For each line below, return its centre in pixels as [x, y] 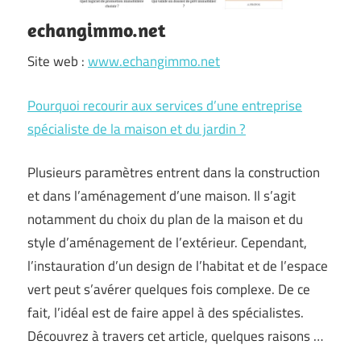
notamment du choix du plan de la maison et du [165, 220]
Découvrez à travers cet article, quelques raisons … [175, 336]
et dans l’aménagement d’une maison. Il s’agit [162, 196]
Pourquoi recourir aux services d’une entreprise [165, 105]
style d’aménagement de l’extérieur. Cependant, [167, 243]
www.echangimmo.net [154, 62]
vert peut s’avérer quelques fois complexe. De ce [169, 290]
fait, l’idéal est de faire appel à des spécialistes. [166, 313]
